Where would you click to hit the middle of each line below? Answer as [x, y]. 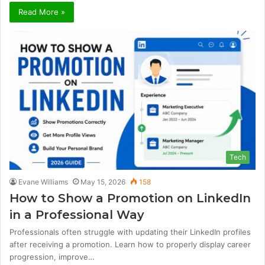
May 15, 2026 [103, 182]
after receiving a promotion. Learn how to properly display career [130, 244]
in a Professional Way [77, 214]
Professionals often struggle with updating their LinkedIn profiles [130, 232]
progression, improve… [52, 256]
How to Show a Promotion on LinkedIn [130, 198]
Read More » [42, 12]
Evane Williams [43, 182]
